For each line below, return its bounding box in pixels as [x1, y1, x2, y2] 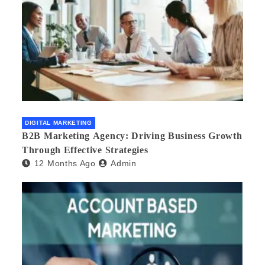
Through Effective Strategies [22, 145, 148, 156]
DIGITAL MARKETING [25, 119, 92, 127]
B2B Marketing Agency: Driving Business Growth [22, 131, 243, 141]
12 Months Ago [34, 159, 96, 169]
